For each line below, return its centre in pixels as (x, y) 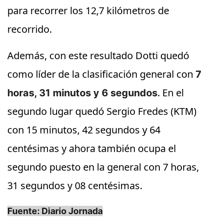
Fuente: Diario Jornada (55, 211)
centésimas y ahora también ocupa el (92, 148)
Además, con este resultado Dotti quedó (98, 55)
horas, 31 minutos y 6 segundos (82, 93)
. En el (171, 93)
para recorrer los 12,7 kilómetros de (88, 11)
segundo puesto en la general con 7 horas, (103, 167)
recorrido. (30, 29)
